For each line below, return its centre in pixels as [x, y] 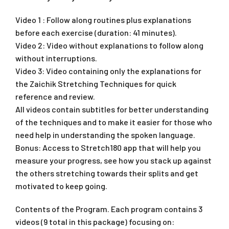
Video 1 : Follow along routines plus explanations [103, 19]
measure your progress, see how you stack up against [113, 160]
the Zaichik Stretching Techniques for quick [96, 83]
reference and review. [55, 96]
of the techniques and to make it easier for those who [114, 122]
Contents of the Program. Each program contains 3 [109, 209]
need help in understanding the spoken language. [105, 134]
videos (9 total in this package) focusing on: [95, 221]
